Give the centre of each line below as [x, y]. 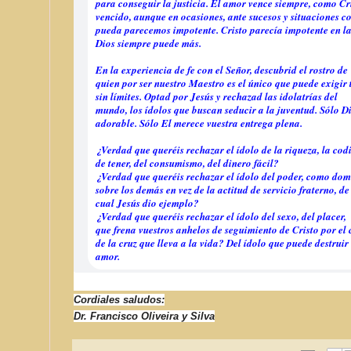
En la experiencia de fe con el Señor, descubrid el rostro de [222, 69]
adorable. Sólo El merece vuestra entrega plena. [199, 123]
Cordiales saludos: [119, 299]
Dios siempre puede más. [148, 43]
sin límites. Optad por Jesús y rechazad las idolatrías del [217, 96]
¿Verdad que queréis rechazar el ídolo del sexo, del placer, [221, 216]
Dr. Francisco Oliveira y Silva [144, 316]
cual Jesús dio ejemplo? [147, 203]
